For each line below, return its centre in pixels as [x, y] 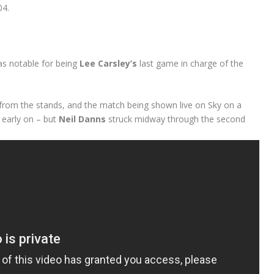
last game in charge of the [190, 63]
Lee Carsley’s [108, 63]
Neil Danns [82, 119]
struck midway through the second [175, 119]
